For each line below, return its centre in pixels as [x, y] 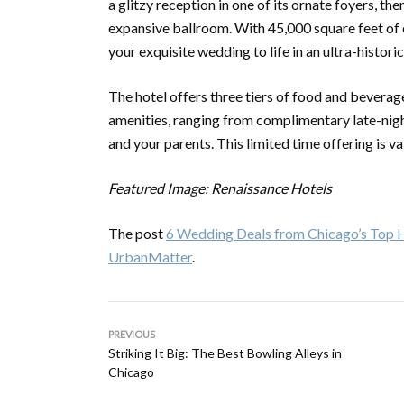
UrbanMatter [150, 257]
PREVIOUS [132, 334]
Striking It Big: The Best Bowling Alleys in [225, 353]
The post [137, 233]
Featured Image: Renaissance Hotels [220, 188]
